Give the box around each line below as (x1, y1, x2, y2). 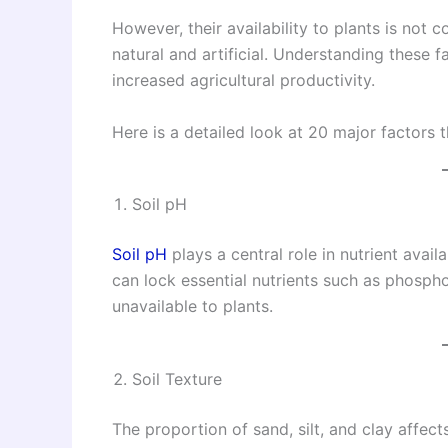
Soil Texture (132, 369, 222, 390)
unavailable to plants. (112, 295, 273, 316)
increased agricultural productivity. (112, 70, 375, 91)
